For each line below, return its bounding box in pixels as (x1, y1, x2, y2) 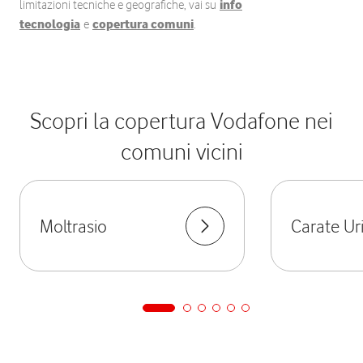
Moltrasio (40, 214, 107, 237)
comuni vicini (120, 138, 243, 165)
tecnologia (19, 17, 80, 32)
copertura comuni (92, 17, 194, 32)
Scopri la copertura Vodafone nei (30, 107, 333, 135)
